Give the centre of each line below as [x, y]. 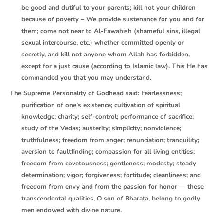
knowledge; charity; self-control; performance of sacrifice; [108, 117]
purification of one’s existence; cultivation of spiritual [101, 105]
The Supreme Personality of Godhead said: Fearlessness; [96, 94]
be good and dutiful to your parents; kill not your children [109, 8]
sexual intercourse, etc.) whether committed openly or [103, 43]
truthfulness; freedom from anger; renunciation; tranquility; [110, 140]
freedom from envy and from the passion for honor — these [113, 187]
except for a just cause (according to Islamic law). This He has [115, 66]
